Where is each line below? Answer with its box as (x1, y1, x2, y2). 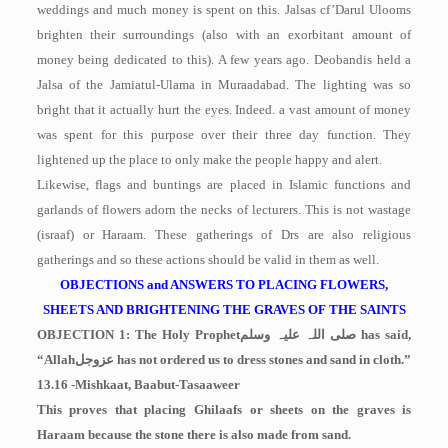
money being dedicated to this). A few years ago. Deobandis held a (36, 52, 412, 67)
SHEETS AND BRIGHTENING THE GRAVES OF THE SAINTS (42, 302, 406, 317)
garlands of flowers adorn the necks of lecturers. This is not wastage (36, 202, 412, 217)
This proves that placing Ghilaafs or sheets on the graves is (36, 402, 412, 417)
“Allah (36, 352, 75, 367)
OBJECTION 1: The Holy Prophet (36, 327, 241, 342)
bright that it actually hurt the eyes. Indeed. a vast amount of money (36, 102, 412, 117)
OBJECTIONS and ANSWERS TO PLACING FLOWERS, (60, 277, 388, 292)
